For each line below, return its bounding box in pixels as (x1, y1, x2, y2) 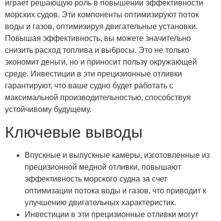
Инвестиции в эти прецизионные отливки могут (25, 210, 198, 219)
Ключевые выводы (5, 123, 143, 141)
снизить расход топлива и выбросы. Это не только (5, 46, 189, 55)
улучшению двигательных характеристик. (25, 198, 176, 207)
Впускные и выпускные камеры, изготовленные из (25, 150, 210, 159)
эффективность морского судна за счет (25, 174, 167, 183)
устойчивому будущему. (5, 105, 91, 114)
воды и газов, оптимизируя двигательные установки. (5, 22, 198, 31)
